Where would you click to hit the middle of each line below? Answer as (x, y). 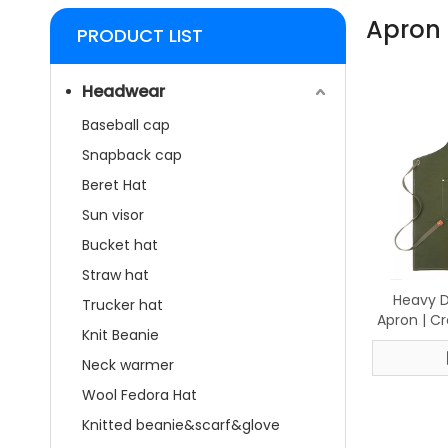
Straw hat (115, 275)
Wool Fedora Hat (139, 395)
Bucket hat (120, 245)
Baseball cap (126, 125)
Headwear (123, 91)
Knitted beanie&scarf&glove (181, 425)
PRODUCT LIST (140, 35)
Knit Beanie (120, 335)
